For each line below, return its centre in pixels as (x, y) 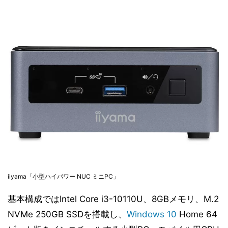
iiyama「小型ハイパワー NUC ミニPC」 (63, 176)
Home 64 (197, 214)
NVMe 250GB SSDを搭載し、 (67, 214)
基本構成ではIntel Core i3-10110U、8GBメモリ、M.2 (113, 199)
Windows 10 (152, 214)
